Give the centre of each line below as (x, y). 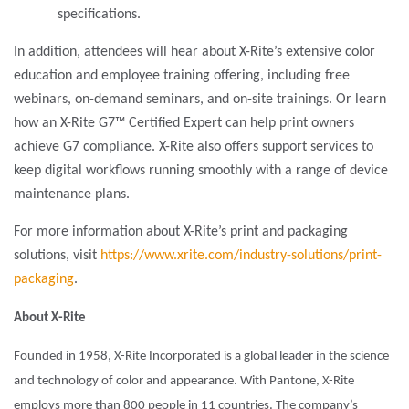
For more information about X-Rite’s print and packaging (181, 231)
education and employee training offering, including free (182, 75)
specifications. (99, 14)
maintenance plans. (72, 194)
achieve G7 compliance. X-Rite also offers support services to (194, 147)
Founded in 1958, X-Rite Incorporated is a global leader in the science (201, 356)
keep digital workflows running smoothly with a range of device (201, 170)
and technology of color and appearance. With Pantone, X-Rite (184, 381)
